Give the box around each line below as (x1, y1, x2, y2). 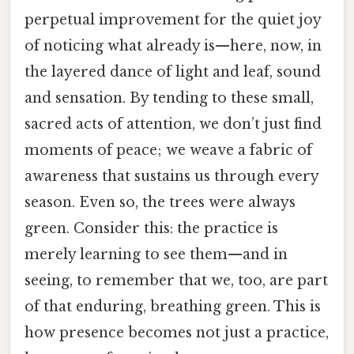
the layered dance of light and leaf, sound (24, 63, 321, 81)
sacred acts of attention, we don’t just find (24, 115, 322, 134)
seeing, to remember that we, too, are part (24, 272, 328, 290)
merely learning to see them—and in (24, 246, 288, 264)
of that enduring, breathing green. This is (24, 298, 321, 316)
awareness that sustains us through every (24, 168, 318, 186)
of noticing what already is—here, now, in (24, 37, 322, 55)
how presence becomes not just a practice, (24, 324, 329, 342)
